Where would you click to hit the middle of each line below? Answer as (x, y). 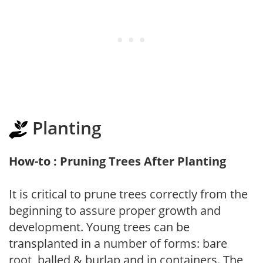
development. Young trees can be (99, 227)
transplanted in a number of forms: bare (118, 243)
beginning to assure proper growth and (115, 210)
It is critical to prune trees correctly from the (128, 194)
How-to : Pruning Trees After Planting (117, 161)
